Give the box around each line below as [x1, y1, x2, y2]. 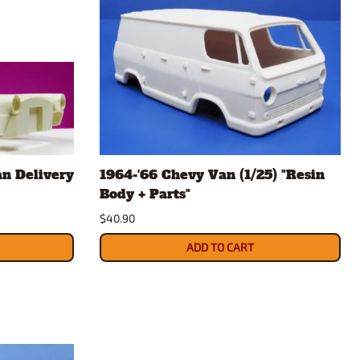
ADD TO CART [186, 240, 254, 255]
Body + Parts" [100, 185, 190, 203]
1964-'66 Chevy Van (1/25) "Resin [100, 166, 325, 184]
